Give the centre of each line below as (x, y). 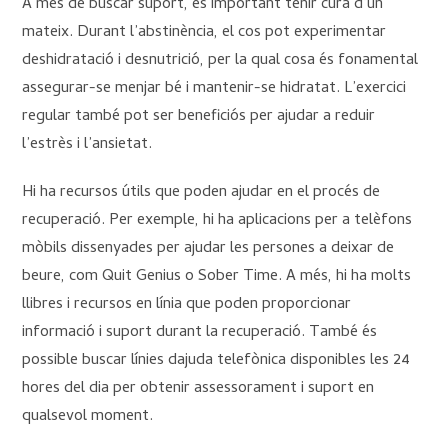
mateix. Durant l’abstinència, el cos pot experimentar (204, 33)
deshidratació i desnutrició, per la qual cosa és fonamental (220, 61)
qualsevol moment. (88, 417)
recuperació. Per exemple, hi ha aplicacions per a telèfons (217, 221)
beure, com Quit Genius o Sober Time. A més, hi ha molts (217, 277)
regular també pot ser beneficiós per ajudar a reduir (199, 117)
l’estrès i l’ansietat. (87, 145)
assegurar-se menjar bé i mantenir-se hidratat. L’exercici (214, 89)
